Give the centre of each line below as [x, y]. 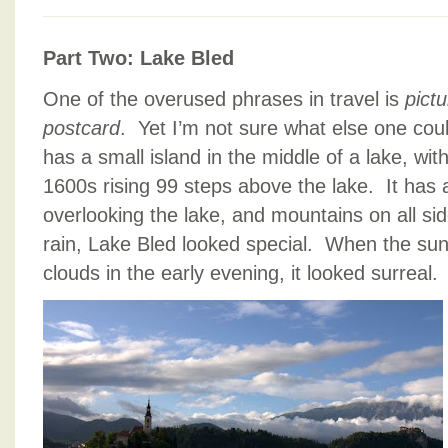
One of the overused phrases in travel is [224, 99]
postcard [81, 128]
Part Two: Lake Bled [138, 58]
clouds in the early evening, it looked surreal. [240, 273]
